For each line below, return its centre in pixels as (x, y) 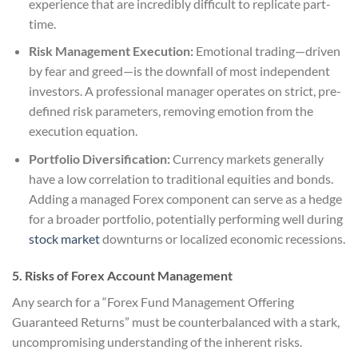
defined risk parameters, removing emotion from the (171, 111)
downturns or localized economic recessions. (222, 238)
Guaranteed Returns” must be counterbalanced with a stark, (176, 321)
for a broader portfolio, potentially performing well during (185, 218)
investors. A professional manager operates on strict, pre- (185, 91)
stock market (64, 238)
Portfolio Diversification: (99, 158)
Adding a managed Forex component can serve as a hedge (185, 198)
